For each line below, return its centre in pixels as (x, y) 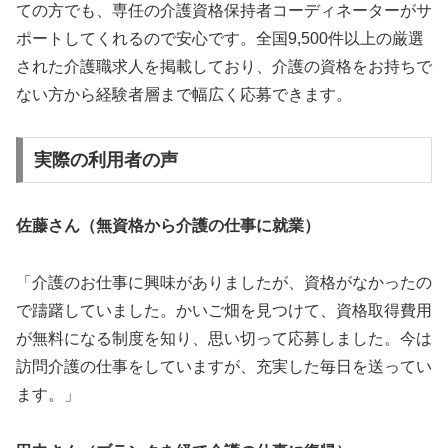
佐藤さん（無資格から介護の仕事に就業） (168, 226)
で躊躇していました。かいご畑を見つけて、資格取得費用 (224, 310)
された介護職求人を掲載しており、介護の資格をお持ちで (224, 66)
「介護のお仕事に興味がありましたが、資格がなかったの (224, 282)
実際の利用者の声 (105, 160)
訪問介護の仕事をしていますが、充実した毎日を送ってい (224, 366)
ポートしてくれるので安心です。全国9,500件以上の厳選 (220, 38)
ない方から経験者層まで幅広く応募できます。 (184, 94)
